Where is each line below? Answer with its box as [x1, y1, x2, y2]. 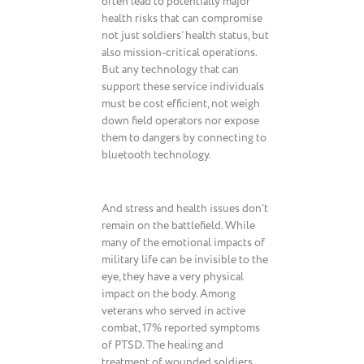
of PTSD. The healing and [102, 337, 223, 353]
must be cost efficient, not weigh [102, 96, 260, 111]
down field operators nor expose [102, 113, 259, 128]
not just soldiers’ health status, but [102, 28, 269, 43]
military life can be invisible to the [102, 252, 268, 267]
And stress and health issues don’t [102, 201, 268, 216]
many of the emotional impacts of [102, 235, 265, 250]
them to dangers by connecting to [102, 130, 266, 145]
